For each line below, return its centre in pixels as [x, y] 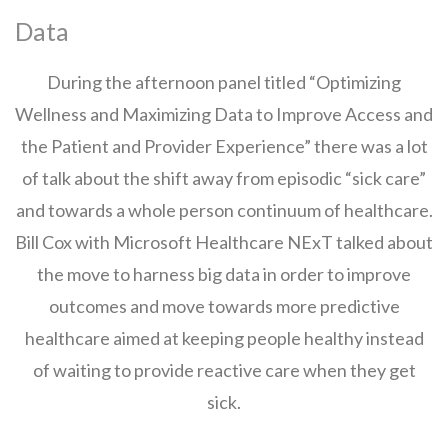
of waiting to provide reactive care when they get [224, 370]
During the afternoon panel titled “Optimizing [224, 82]
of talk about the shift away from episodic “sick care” [224, 178]
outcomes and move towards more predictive [224, 306]
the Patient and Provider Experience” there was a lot [224, 146]
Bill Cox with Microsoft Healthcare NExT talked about [224, 242]
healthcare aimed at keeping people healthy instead [224, 338]
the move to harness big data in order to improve [224, 274]
